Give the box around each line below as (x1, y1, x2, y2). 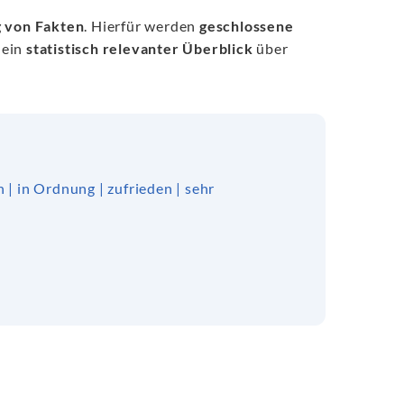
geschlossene (198, 17, 294, 34)
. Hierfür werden (84, 17, 199, 34)
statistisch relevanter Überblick (25, 40, 253, 57)
